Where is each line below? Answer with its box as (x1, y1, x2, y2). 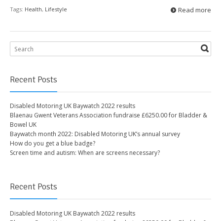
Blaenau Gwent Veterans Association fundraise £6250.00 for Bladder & (10, 111, 207, 120)
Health (25, 5, 42, 13)
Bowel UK (10, 120, 37, 129)
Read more (178, 5, 211, 15)
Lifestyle (45, 5, 67, 13)
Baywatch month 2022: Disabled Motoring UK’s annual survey (10, 130, 180, 139)
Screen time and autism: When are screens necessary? (10, 148, 160, 157)
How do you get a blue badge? (10, 139, 95, 148)
